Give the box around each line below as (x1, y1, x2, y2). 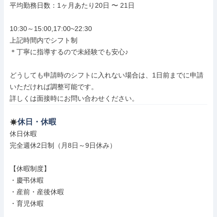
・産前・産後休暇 (10, 188, 64, 196)
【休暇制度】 (10, 165, 50, 172)
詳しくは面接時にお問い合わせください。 (10, 94, 139, 102)
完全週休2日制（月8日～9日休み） (10, 141, 116, 149)
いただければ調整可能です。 (10, 83, 98, 91)
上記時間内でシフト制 (10, 36, 77, 44)
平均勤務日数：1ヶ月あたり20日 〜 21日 (10, 1, 135, 9)
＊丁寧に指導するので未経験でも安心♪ (10, 48, 128, 56)
